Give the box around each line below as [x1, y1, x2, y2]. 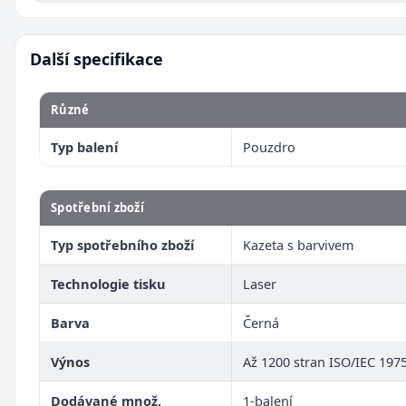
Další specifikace [30, 47, 163, 70]
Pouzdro [243, 137, 295, 156]
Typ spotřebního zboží [51, 235, 194, 254]
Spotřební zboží [51, 198, 144, 216]
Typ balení [51, 137, 118, 156]
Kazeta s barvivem [243, 235, 354, 254]
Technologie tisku [51, 274, 166, 293]
